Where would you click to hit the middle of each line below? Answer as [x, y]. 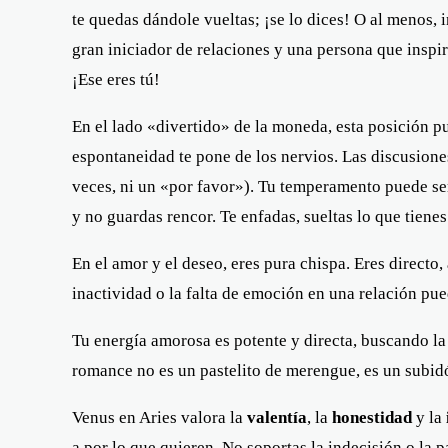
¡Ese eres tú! [116, 79]
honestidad [372, 417]
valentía [277, 417]
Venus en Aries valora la [159, 417]
